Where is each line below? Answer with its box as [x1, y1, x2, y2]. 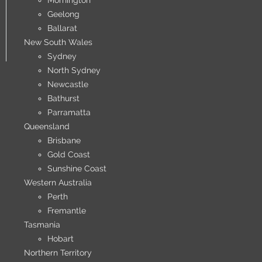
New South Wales [23, 37, 92, 47]
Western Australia [23, 178, 92, 187]
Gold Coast [47, 150, 90, 159]
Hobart [47, 234, 74, 243]
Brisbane [47, 136, 81, 145]
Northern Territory [23, 248, 92, 257]
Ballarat [47, 23, 77, 33]
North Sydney [47, 65, 101, 75]
